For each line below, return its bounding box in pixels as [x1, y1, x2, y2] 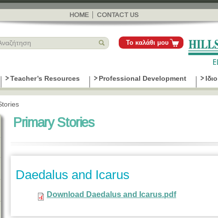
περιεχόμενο [80, 29, 116, 36]
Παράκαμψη [80, 1, 115, 9]
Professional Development [99, 74, 186, 83]
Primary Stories [13, 115, 94, 130]
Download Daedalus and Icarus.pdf [47, 190, 176, 199]
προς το [80, 11, 103, 18]
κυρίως [80, 20, 100, 27]
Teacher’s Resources [10, 74, 80, 83]
